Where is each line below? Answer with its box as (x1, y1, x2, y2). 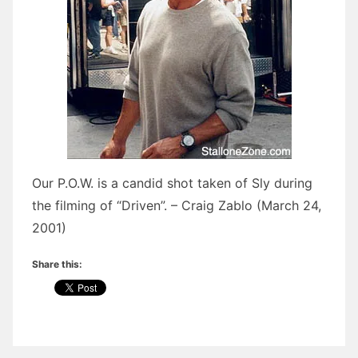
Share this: (32, 258, 82, 271)
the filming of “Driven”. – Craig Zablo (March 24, (32, 197, 321, 214)
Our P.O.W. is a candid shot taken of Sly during (32, 175, 312, 192)
